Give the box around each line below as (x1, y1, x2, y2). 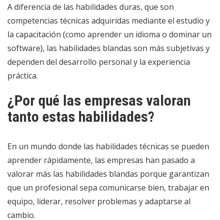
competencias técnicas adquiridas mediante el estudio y (7, 15, 210, 26)
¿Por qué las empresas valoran (7, 91, 191, 109)
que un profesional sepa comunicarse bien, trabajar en (7, 182, 209, 193)
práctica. (7, 70, 38, 81)
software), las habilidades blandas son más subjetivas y (7, 42, 210, 54)
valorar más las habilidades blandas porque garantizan (7, 168, 209, 179)
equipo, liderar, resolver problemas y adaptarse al (7, 195, 191, 207)
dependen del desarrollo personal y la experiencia (7, 56, 190, 67)
